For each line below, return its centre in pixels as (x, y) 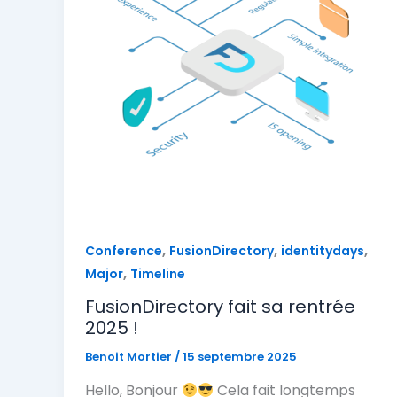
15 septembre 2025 (240, 357)
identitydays (323, 250)
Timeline (158, 273)
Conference (124, 250)
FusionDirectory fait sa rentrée (220, 307)
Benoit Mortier (130, 357)
